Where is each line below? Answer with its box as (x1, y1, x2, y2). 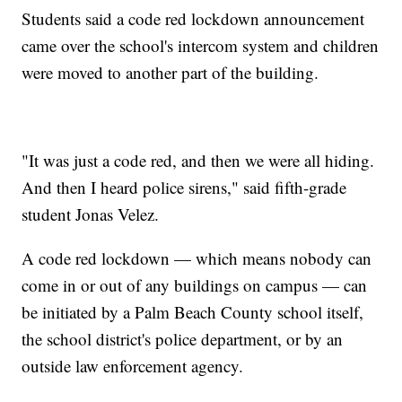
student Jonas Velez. (22, 203, 160, 226)
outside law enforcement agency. (22, 354, 244, 378)
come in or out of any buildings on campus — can (22, 274, 368, 297)
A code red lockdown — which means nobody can (22, 247, 372, 270)
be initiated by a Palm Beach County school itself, (22, 301, 364, 324)
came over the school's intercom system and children (22, 34, 380, 57)
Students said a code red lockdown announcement (22, 7, 365, 31)
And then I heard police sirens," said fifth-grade (22, 176, 347, 199)
